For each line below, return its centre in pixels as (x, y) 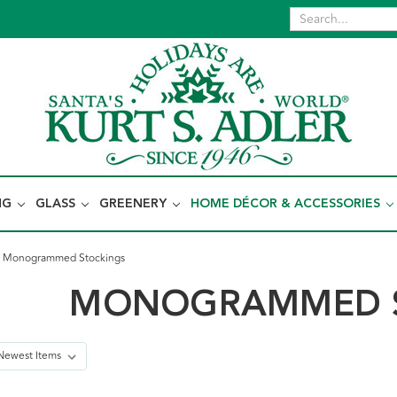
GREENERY (135, 204)
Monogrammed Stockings (64, 258)
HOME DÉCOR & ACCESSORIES (287, 204)
